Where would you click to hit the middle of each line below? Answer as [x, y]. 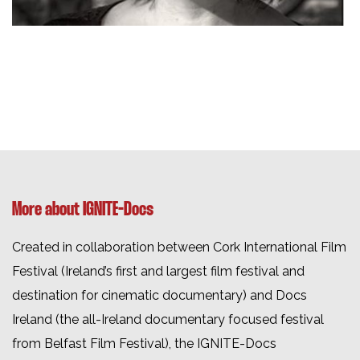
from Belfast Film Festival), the [104, 344]
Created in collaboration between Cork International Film [179, 247]
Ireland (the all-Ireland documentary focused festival [168, 320]
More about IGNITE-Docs [83, 211]
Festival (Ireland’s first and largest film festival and [158, 272]
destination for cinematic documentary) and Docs [160, 296]
